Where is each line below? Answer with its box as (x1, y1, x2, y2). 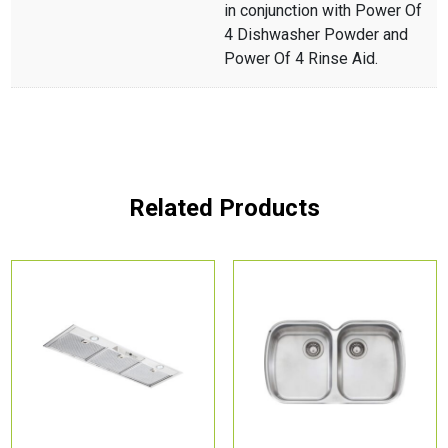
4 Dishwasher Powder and (224, 24, 408, 44)
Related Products (128, 193, 320, 222)
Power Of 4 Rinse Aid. (224, 48, 378, 68)
